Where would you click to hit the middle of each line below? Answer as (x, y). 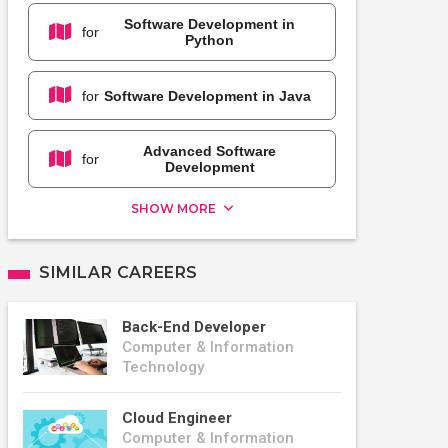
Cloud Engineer (177, 418)
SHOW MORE (175, 209)
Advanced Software (209, 151)
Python (209, 40)
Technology (163, 367)
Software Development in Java (207, 95)
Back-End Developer (194, 327)
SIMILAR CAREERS (118, 273)
